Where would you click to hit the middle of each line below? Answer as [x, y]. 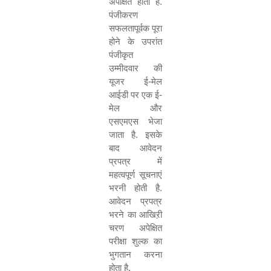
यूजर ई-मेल [135, 81]
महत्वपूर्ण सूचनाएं [135, 175]
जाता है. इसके [135, 135]
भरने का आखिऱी [135, 214]
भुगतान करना [135, 254]
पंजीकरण [123, 15]
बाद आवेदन [135, 148]
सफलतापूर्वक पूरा [135, 28]
